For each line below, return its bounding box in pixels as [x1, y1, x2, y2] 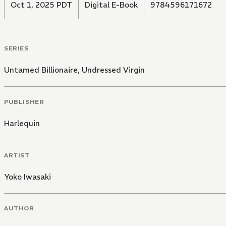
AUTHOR [4, 204, 34, 212]
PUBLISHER [4, 97, 44, 105]
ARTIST [4, 151, 30, 159]
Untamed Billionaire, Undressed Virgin [4, 65, 145, 75]
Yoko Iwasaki [4, 172, 51, 182]
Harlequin [4, 118, 40, 128]
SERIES [4, 44, 29, 52]
